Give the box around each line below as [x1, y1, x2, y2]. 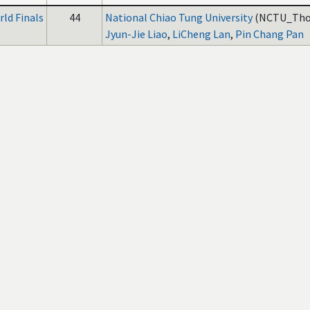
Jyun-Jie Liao [105, 27, 167, 41]
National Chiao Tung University [105, 10, 253, 24]
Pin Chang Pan [235, 27, 304, 41]
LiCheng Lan [172, 27, 230, 41]
